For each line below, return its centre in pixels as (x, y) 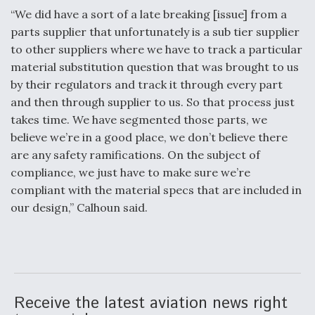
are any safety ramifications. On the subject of (135, 154)
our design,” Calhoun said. (79, 207)
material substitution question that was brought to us (155, 66)
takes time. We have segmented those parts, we (139, 119)
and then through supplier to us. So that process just (153, 102)
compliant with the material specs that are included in (156, 189)
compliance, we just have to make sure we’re (130, 172)
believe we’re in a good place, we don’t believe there (149, 137)
